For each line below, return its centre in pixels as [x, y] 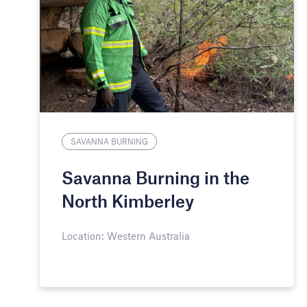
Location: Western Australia [126, 235]
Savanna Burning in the [156, 177]
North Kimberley [128, 200]
